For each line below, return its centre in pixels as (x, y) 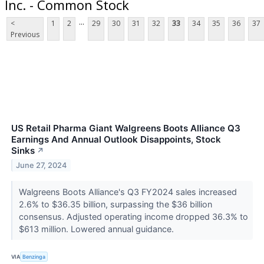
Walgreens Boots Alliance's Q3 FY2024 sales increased (128, 192)
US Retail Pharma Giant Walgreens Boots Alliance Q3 (126, 128)
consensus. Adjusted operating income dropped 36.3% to (133, 217)
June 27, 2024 (42, 166)
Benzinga (34, 256)
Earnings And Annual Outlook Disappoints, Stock (116, 140)
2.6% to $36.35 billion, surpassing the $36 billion (115, 204)
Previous (25, 35)
